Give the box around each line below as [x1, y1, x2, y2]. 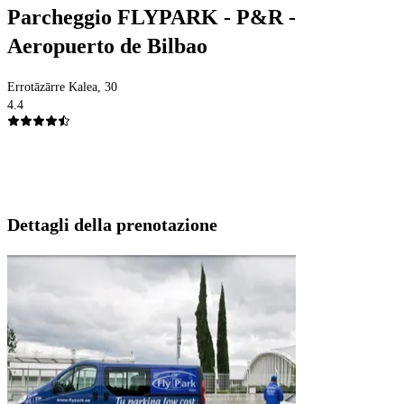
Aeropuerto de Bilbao [7, 34, 207, 59]
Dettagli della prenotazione [7, 215, 217, 235]
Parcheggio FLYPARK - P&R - [7, 5, 296, 30]
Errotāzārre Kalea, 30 [7, 80, 117, 95]
